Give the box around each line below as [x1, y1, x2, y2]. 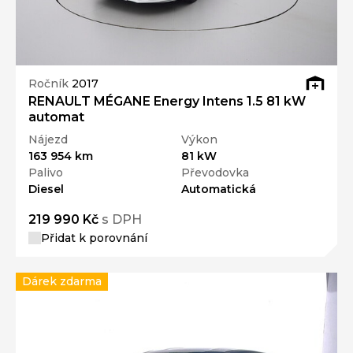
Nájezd [28, 132, 68, 147]
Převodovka [181, 165, 249, 180]
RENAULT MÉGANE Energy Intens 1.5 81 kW [28, 93, 306, 109]
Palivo [28, 165, 63, 180]
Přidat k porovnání [41, 230, 147, 245]
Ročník [28, 76, 72, 91]
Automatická [181, 181, 256, 196]
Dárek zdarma [22, 273, 102, 288]
